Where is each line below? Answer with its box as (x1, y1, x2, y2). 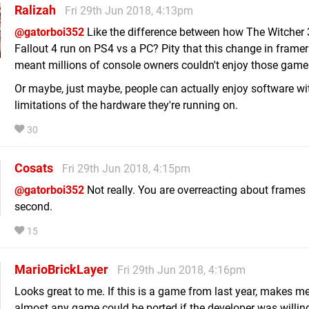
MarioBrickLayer (14, 261, 108, 277)
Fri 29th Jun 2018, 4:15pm (62, 161, 190, 175)
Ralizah (14, 2, 56, 17)
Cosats (14, 160, 53, 175)
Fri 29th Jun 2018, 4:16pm (117, 263, 246, 277)
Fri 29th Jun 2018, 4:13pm (65, 3, 193, 17)
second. (14, 199, 52, 213)
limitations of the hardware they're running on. (14, 98, 238, 112)
